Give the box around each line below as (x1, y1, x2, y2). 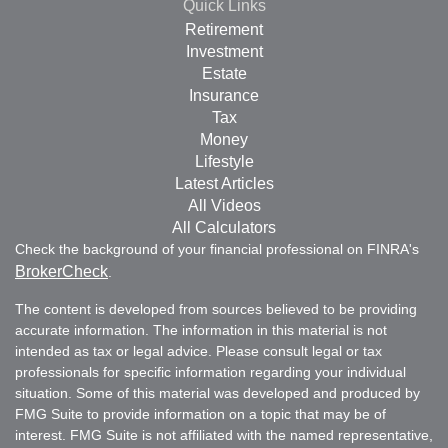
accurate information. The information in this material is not (15, 321, 387, 338)
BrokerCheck (15, 262, 108, 280)
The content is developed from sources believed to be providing (15, 300, 417, 317)
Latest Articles (174, 174, 274, 192)
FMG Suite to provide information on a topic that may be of (15, 405, 386, 422)
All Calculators (172, 218, 276, 236)
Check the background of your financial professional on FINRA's (15, 240, 419, 257)
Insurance (189, 86, 259, 104)
